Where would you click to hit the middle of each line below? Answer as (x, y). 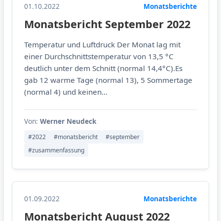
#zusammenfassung (56, 150)
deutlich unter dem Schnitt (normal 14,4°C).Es (103, 68)
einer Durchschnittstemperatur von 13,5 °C (99, 56)
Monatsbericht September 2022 (107, 24)
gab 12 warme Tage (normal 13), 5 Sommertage (108, 80)
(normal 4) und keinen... (66, 92)
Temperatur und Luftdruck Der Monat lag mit (102, 44)
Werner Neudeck (68, 121)
